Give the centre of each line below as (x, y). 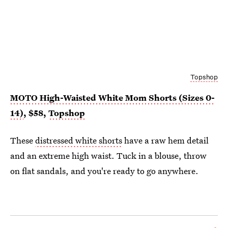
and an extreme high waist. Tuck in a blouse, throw (108, 155)
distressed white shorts (79, 140)
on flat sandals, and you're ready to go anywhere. (104, 170)
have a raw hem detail (165, 140)
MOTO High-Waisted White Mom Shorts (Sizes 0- (112, 97)
